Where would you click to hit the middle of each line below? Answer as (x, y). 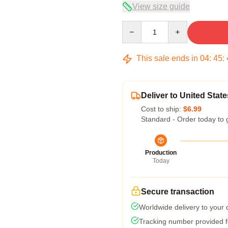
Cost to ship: (162, 109)
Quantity (135, 25)
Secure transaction (178, 192)
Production (161, 153)
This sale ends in (167, 58)
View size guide (161, 6)
